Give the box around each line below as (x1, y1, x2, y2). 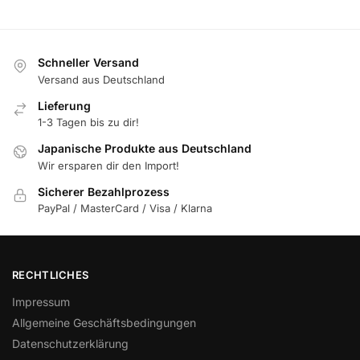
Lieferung (38, 98, 91, 112)
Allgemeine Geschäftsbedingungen (12, 315, 196, 329)
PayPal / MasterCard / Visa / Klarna (38, 201, 212, 215)
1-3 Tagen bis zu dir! (38, 116, 139, 129)
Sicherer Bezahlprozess (38, 184, 170, 198)
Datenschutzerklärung (12, 336, 129, 350)
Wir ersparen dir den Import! (38, 158, 179, 172)
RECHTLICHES (12, 268, 89, 282)
